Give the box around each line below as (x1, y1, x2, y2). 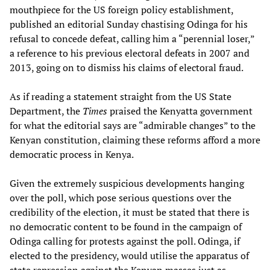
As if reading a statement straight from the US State (10, 90, 231, 104)
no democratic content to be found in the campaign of (10, 220, 242, 234)
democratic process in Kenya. (10, 148, 134, 162)
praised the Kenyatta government (107, 104, 253, 118)
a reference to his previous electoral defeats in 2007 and (10, 46, 250, 60)
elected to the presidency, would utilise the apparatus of (10, 249, 249, 263)
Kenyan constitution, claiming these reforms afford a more (10, 133, 260, 147)
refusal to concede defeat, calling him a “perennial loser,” (10, 32, 254, 46)
